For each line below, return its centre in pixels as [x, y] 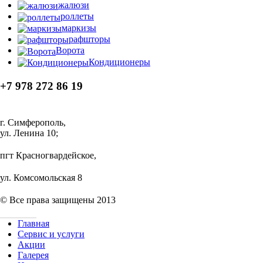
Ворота [70, 50]
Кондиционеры [119, 62]
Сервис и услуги [51, 234]
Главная [33, 223]
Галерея [33, 255]
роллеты [77, 16]
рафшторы [90, 39]
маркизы [79, 28]
